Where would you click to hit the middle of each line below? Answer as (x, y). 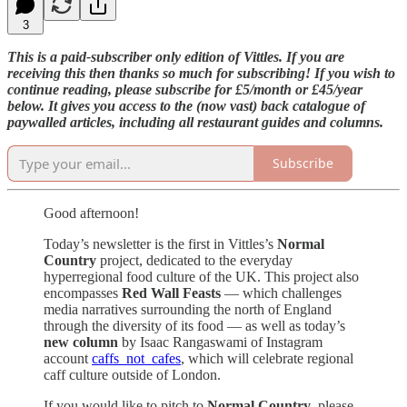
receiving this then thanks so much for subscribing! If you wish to (201, 73)
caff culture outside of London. (132, 374)
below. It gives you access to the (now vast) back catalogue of (186, 105)
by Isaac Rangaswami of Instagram (220, 342)
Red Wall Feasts (171, 293)
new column (81, 342)
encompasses (83, 293)
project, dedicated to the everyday (194, 260)
